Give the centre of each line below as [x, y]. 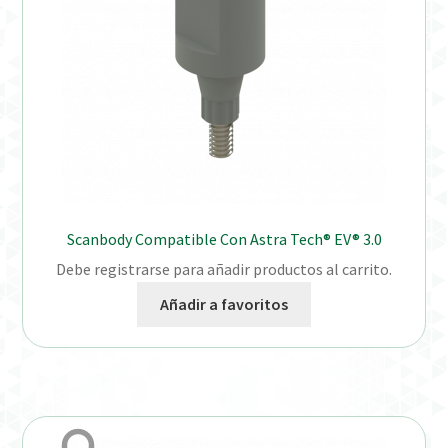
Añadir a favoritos [224, 304]
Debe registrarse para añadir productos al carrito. [224, 269]
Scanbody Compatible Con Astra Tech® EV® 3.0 [224, 238]
